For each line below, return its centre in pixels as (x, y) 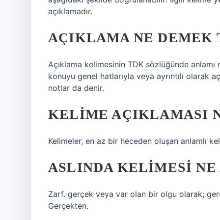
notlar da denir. (76, 88)
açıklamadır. (70, 11)
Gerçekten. (68, 206)
